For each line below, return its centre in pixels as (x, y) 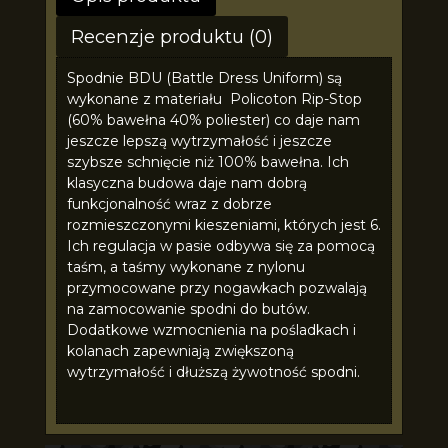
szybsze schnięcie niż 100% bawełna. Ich (207, 161)
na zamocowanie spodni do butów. (188, 308)
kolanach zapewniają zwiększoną (180, 350)
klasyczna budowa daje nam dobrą (186, 182)
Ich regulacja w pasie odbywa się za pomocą (220, 245)
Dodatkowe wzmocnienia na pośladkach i (211, 329)
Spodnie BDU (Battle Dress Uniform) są (204, 77)
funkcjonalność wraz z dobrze (169, 203)
